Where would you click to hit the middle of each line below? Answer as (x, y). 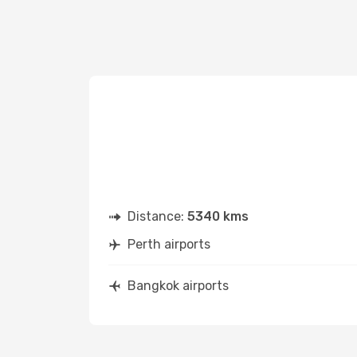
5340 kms (218, 216)
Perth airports (169, 244)
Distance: (157, 216)
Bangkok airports (178, 286)
